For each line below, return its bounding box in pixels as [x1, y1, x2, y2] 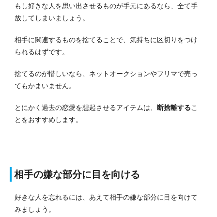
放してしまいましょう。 [15, 14, 89, 22]
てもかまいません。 [15, 82, 76, 90]
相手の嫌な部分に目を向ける [14, 169, 140, 180]
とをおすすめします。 [15, 116, 82, 124]
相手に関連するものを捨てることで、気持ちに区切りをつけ [15, 36, 198, 44]
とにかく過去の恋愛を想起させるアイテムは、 [15, 104, 157, 112]
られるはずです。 [15, 48, 69, 56]
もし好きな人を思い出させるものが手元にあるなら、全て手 [15, 2, 198, 10]
